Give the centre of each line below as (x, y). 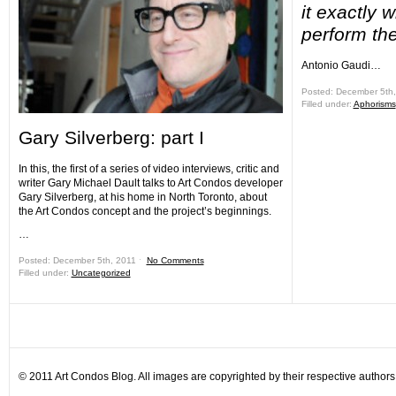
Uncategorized (101, 273)
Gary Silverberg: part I (111, 137)
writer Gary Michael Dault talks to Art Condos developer (150, 183)
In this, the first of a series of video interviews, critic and (148, 169)
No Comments (175, 260)
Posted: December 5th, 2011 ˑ (82, 260)
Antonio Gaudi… (341, 65)
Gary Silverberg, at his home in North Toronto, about (142, 197)
